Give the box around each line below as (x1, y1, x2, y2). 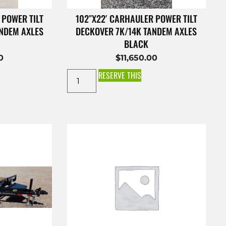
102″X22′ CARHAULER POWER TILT (75, 11, 197, 25)
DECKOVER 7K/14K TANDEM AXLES (76, 24, 197, 38)
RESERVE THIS (98, 69, 142, 81)
